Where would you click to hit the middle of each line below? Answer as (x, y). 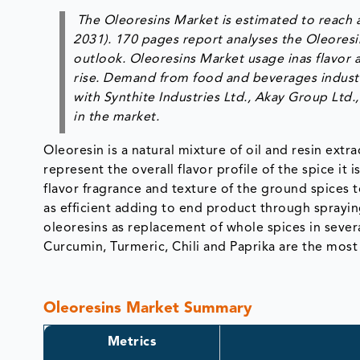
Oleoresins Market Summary (148, 309)
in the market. (117, 117)
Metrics (132, 342)
